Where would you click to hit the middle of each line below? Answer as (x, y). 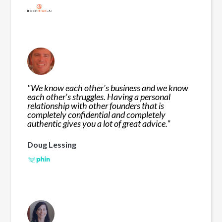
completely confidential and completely (97, 114)
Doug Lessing (52, 144)
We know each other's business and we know (110, 87)
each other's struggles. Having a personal (99, 96)
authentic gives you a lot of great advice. (97, 123)
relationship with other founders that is (96, 105)
